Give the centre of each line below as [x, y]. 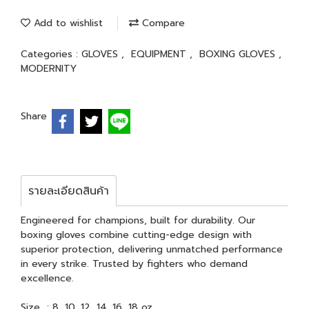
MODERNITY [49, 69]
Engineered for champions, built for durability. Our [138, 220]
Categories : [51, 54]
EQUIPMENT [160, 54]
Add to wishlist [67, 23]
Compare [162, 23]
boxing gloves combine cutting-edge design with [136, 235]
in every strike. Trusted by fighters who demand [134, 263]
